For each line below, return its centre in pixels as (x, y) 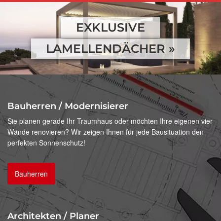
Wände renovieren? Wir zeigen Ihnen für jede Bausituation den (106, 132)
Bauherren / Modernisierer (68, 106)
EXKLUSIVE (110, 28)
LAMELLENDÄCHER (107, 49)
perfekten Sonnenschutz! (46, 143)
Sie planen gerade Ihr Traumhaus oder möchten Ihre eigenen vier (110, 121)
